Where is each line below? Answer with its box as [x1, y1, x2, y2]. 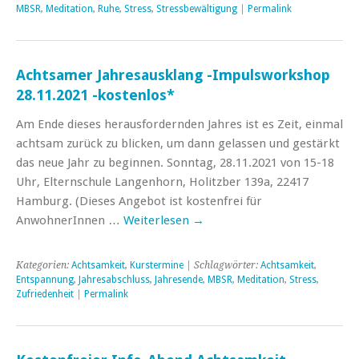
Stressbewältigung [156, 2, 237, 14]
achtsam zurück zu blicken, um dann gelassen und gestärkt [16, 135, 340, 151]
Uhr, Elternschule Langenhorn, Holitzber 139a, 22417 [16, 174, 309, 189]
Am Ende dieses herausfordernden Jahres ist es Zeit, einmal [16, 116, 343, 131]
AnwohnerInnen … [16, 212, 123, 228]
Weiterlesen [123, 212, 192, 228]
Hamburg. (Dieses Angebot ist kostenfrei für [16, 193, 262, 208]
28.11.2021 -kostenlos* [16, 86, 175, 103]
